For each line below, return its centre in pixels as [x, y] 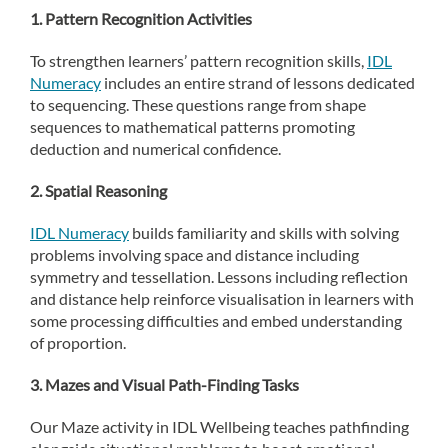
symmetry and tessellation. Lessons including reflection [219, 276]
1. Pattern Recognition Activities [141, 18]
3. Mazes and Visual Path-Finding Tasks [164, 384]
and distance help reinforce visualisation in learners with [222, 298]
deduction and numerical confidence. [155, 148]
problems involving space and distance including [194, 254]
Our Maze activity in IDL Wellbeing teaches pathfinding [219, 426]
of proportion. [78, 342]
